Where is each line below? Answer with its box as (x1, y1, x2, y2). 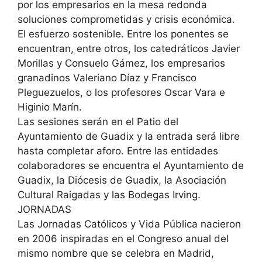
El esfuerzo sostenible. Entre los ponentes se (18, 28, 229, 40)
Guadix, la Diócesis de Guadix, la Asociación (18, 174, 226, 186)
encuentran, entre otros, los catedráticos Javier (18, 43, 240, 54)
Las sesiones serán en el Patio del (18, 116, 178, 127)
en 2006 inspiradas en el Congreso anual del (18, 233, 229, 244)
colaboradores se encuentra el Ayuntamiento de (18, 160, 244, 171)
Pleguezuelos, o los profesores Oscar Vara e (18, 87, 225, 98)
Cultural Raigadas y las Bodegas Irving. (18, 189, 201, 201)
